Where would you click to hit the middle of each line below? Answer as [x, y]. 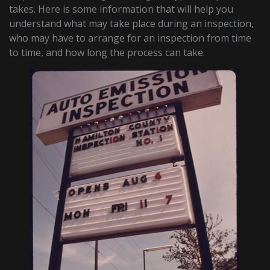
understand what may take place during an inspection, [132, 24]
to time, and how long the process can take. [107, 53]
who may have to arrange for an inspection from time [130, 38]
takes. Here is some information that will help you [121, 9]
